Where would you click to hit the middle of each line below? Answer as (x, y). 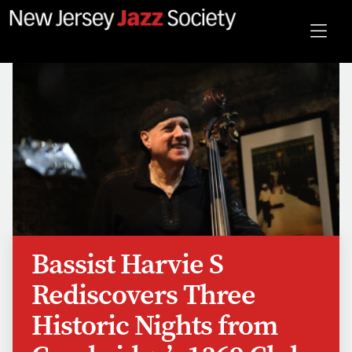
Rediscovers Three (143, 294)
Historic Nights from (155, 325)
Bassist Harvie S (127, 264)
